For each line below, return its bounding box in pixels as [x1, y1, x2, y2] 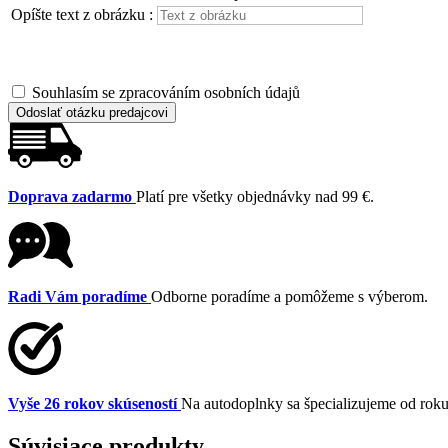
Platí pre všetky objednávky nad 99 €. [136, 188, 374, 206]
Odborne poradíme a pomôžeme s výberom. [151, 288, 428, 306]
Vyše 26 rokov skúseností [8, 395, 177, 413]
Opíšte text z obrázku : [11, 6, 153, 24]
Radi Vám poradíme [8, 288, 147, 306]
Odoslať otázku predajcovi [16, 105, 168, 121]
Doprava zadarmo [8, 188, 132, 206]
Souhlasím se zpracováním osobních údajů [32, 84, 300, 102]
